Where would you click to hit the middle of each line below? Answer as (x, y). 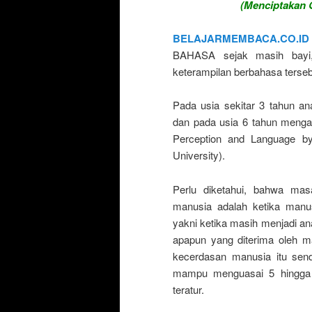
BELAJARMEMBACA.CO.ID (241, 38)
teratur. (188, 289)
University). (199, 155)
